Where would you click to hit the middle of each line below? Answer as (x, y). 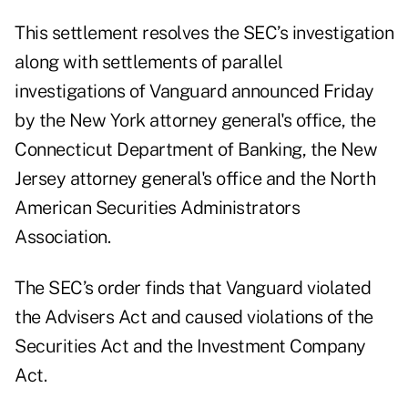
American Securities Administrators (157, 208)
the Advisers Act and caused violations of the (194, 317)
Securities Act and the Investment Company (190, 347)
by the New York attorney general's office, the (195, 121)
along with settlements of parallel (148, 62)
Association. (62, 237)
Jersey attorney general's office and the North (195, 179)
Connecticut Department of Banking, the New (196, 150)
